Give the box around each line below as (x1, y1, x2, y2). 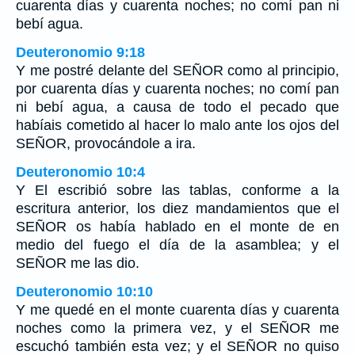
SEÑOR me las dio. (16, 254, 139, 271)
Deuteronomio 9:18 (16, 44, 145, 60)
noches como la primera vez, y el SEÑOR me (16, 319, 339, 336)
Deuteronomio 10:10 (16, 283, 153, 300)
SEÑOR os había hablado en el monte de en (16, 218, 339, 235)
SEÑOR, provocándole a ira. (16, 135, 196, 151)
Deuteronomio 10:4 (16, 163, 145, 180)
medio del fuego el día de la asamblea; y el (16, 236, 339, 253)
